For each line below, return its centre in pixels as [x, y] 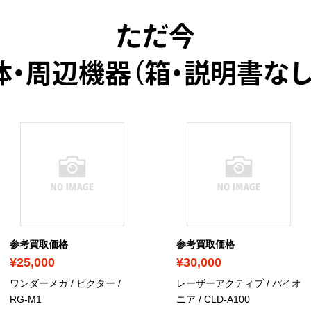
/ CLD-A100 [223, 299]
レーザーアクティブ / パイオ [239, 283]
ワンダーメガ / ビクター [62, 283]
